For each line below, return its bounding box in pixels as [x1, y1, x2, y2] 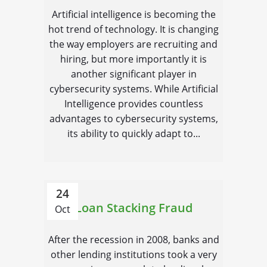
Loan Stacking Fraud [74, 200, 193, 216]
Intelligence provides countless [64, 97, 203, 110]
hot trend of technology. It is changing [48, 23, 219, 36]
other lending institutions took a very [50, 248, 217, 261]
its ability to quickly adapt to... [67, 127, 200, 140]
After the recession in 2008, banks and [48, 233, 219, 246]
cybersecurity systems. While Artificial [49, 82, 218, 95]
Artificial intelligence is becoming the [51, 8, 216, 21]
